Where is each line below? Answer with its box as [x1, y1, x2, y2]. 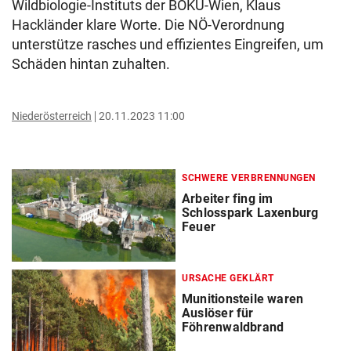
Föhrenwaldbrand [182, 320, 284, 335]
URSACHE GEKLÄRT [182, 273, 274, 284]
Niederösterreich [12, 110, 92, 122]
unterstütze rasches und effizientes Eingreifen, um [12, 36, 324, 52]
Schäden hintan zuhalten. [12, 56, 170, 72]
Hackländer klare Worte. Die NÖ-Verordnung [12, 16, 284, 33]
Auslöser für [182, 306, 254, 321]
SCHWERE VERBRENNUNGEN [182, 172, 316, 183]
